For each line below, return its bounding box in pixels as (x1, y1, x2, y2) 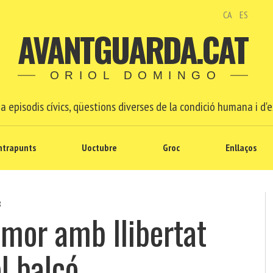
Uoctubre (82, 141, 117, 154)
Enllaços (225, 141, 257, 154)
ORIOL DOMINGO (49, 69, 222, 82)
